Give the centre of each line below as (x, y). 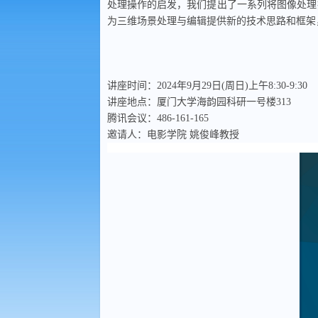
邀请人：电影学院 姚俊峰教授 (173, 135)
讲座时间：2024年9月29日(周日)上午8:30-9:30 (207, 86)
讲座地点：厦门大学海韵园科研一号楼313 (199, 102)
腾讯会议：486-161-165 (158, 118)
